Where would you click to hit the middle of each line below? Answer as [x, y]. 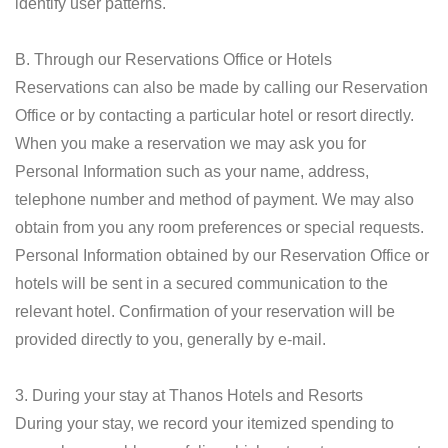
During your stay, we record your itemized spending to [204, 423]
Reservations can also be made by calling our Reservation [221, 87]
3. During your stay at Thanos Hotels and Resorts [189, 395]
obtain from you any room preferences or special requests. [219, 227]
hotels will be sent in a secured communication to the [201, 283]
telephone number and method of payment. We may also [214, 199]
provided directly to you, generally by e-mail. [170, 339]
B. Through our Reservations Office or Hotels [173, 59]
